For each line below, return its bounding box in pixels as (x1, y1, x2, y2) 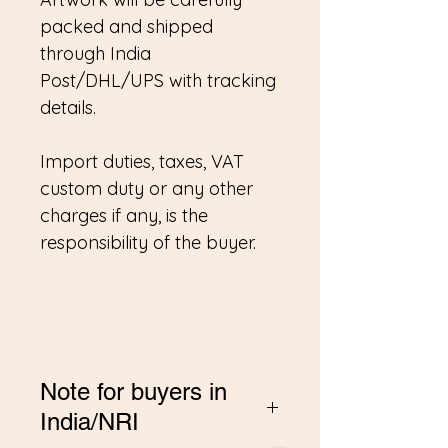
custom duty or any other (40, 177, 253, 200)
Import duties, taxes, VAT (40, 150, 244, 173)
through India (40, 42, 151, 65)
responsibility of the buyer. (40, 231, 256, 254)
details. (40, 96, 96, 119)
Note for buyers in (40, 378, 227, 405)
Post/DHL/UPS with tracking (40, 69, 276, 92)
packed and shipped (40, 15, 213, 38)
